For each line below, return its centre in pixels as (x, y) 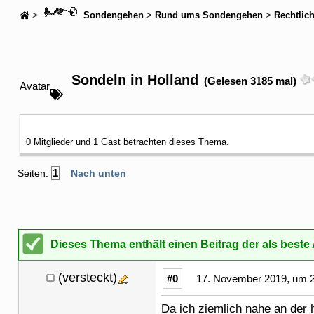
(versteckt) (88, 277)
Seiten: (34, 173)
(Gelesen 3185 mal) (250, 81)
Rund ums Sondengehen (209, 15)
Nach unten (98, 173)
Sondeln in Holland (133, 80)
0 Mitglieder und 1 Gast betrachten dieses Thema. (128, 142)
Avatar (35, 86)
